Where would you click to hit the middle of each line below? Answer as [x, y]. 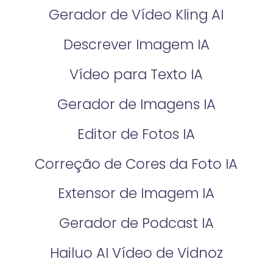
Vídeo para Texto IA [136, 74]
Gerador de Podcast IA [136, 223]
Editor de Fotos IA [136, 134]
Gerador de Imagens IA [136, 104]
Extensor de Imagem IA [136, 193]
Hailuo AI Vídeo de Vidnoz [136, 253]
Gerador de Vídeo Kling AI [136, 14]
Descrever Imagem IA [136, 44]
